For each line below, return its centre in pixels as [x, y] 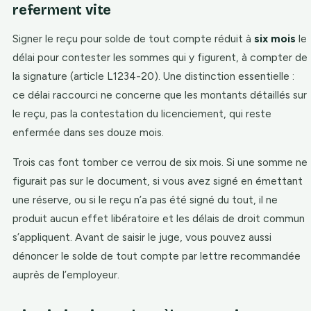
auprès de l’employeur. [66, 275]
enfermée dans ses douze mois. [88, 132]
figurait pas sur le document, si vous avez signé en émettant [158, 181]
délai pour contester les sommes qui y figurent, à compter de [160, 57]
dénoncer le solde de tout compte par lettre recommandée [157, 256]
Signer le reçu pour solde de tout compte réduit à [133, 39]
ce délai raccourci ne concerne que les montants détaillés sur [160, 95]
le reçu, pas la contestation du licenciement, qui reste [142, 114]
